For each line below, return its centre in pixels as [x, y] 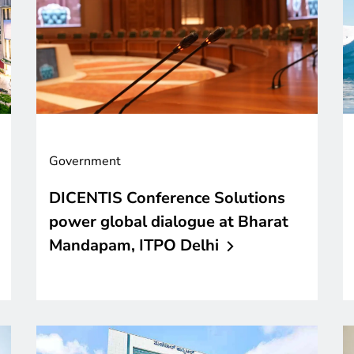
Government [85, 161]
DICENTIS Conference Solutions [167, 198]
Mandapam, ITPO [113, 245]
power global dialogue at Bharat [169, 221]
